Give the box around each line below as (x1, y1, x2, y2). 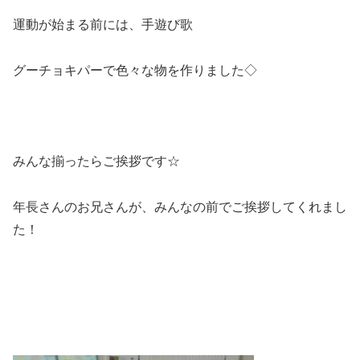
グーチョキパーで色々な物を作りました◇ (13, 63, 257, 77)
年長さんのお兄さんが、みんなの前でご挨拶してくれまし (13, 199, 347, 214)
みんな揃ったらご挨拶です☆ (13, 154, 180, 169)
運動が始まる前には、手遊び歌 (13, 17, 193, 31)
